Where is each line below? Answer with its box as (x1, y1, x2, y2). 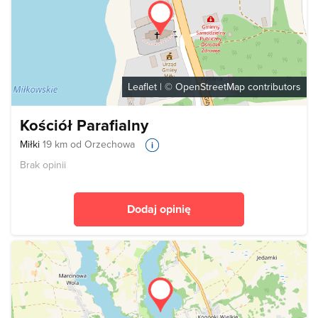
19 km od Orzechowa (43, 137, 135, 151)
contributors (245, 79, 301, 94)
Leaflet (128, 79, 157, 94)
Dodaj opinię (127, 201, 191, 218)
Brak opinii (20, 158, 66, 172)
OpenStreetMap (175, 79, 245, 94)
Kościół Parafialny (20, 114, 148, 136)
